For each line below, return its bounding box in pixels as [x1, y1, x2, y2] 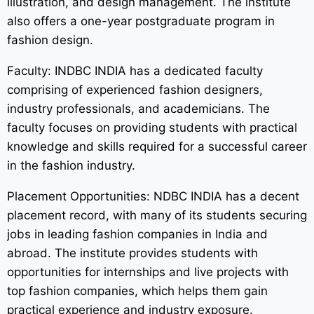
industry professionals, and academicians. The [7, 101, 270, 116]
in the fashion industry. [7, 158, 135, 172]
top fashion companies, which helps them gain [7, 283, 268, 298]
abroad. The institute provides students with [7, 245, 258, 260]
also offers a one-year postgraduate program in [7, 13, 275, 28]
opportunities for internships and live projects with [7, 264, 289, 279]
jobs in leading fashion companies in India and [7, 226, 268, 241]
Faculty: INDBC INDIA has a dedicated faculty [7, 63, 263, 78]
